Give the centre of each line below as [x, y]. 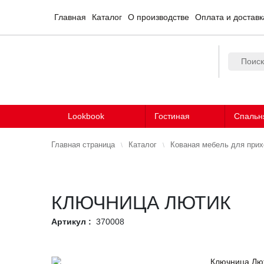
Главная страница [83, 145]
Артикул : [71, 221]
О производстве [159, 17]
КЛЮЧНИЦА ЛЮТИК [141, 202]
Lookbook [86, 116]
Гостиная [172, 116]
